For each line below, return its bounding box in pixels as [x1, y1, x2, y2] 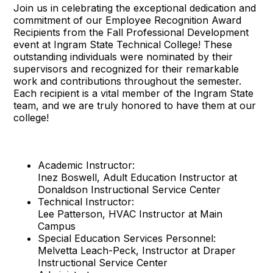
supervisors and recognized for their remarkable [13, 63, 239, 76]
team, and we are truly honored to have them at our [13, 99, 257, 112]
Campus [38, 220, 76, 233]
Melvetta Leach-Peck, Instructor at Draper [38, 244, 236, 257]
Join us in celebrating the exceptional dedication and [13, 2, 257, 15]
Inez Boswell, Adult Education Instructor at [38, 171, 238, 184]
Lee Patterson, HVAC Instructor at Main [38, 208, 223, 221]
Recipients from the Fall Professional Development [13, 26, 249, 39]
